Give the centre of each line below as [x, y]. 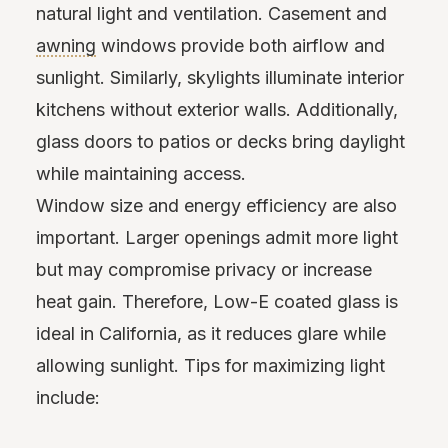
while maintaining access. [141, 173]
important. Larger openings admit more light [217, 237]
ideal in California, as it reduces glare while [211, 333]
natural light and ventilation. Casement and [211, 13]
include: [68, 397]
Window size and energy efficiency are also [216, 205]
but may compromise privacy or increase [204, 269]
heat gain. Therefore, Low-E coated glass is [217, 301]
